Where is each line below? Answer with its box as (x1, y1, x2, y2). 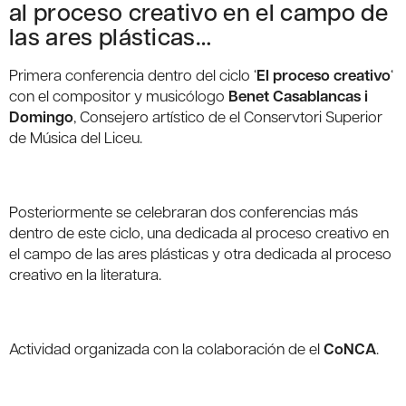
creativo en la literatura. (9, 264, 161, 285)
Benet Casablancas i (228, 85, 368, 107)
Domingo (9, 106, 73, 128)
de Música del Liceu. (9, 127, 142, 148)
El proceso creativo (256, 64, 391, 86)
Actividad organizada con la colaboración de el (9, 338, 324, 359)
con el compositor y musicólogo (9, 85, 228, 106)
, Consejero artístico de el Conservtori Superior (73, 106, 382, 127)
